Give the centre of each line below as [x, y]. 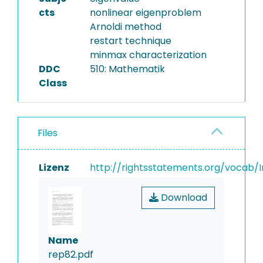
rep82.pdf [71, 254]
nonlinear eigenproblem [145, 13]
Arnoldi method [125, 27]
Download [183, 198]
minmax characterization [148, 55]
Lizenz [54, 168]
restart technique [130, 41]
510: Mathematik [127, 69]
